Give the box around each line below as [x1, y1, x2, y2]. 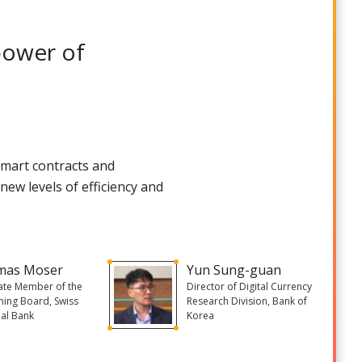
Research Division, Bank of [186, 293, 307, 308]
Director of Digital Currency [186, 279, 312, 293]
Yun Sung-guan [186, 260, 281, 279]
